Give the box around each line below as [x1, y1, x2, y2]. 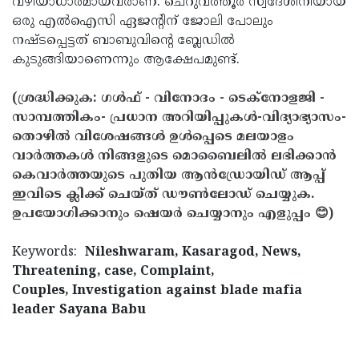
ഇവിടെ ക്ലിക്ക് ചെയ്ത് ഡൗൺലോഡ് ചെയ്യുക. [12, 187, 314, 203]
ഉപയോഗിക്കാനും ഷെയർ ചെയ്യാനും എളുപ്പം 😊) [12, 206, 333, 222]
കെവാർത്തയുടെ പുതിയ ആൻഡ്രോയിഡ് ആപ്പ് [12, 167, 325, 184]
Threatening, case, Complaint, [12, 264, 214, 280]
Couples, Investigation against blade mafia [12, 283, 302, 299]
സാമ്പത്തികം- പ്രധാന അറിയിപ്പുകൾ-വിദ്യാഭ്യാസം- [12, 110, 346, 126]
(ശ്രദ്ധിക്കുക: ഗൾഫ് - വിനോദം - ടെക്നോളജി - [12, 91, 325, 107]
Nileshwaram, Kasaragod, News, [85, 244, 301, 260]
